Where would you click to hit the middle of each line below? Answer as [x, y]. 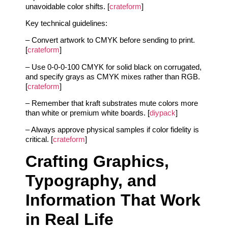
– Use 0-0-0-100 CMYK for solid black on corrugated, [113, 67]
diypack [163, 113]
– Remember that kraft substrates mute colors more [112, 103]
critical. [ [39, 139]
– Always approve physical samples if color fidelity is [112, 130]
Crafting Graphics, [97, 161]
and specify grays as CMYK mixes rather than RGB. [113, 76]
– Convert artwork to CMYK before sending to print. [110, 40]
